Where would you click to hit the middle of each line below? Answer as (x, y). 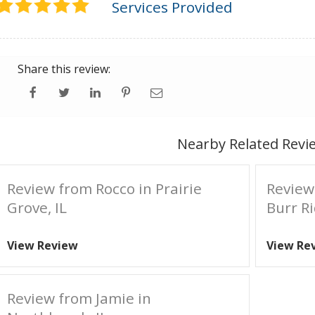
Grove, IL (37, 207)
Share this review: (64, 69)
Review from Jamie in (79, 298)
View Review (43, 245)
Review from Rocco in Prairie (104, 188)
